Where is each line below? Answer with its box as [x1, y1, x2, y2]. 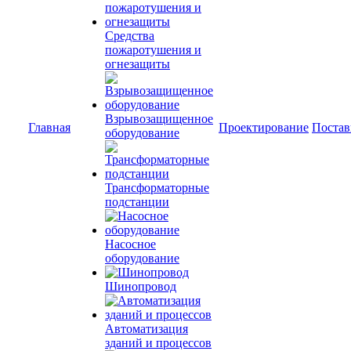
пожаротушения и [105, 43, 201, 56]
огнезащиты [105, 57, 170, 71]
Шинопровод [105, 280, 176, 293]
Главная [28, 121, 71, 134]
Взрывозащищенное [105, 112, 213, 125]
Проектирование [219, 121, 309, 134]
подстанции [105, 195, 169, 208]
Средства [105, 29, 154, 42]
